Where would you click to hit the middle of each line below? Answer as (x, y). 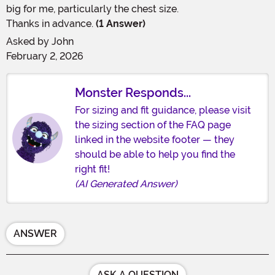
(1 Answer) (119, 23)
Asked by (29, 41)
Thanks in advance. (50, 23)
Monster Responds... (133, 92)
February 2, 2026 (45, 56)
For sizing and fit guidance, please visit (163, 110)
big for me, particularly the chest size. (92, 9)
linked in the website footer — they (155, 139)
